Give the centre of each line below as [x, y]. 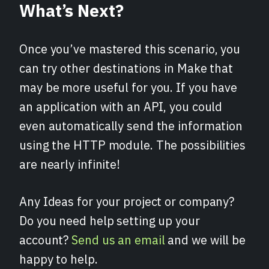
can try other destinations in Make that [126, 68]
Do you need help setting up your [110, 221]
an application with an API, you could [121, 107]
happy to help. [59, 259]
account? [46, 240]
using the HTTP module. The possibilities [132, 145]
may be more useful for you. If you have [128, 88]
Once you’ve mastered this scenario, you [130, 49]
